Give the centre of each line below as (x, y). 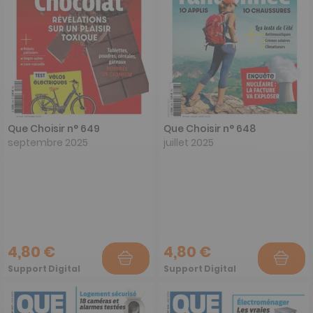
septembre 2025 (48, 142)
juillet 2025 (189, 142)
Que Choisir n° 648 (210, 128)
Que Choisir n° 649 (54, 128)
